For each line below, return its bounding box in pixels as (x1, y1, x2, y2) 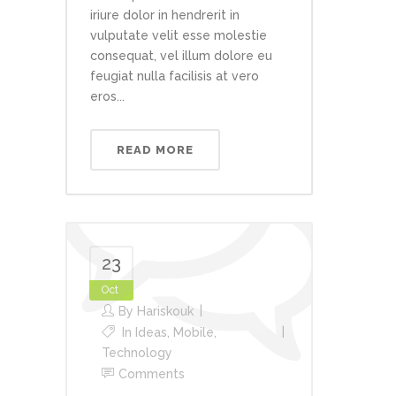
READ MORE (117, 143, 194, 156)
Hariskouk (137, 304, 194, 318)
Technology (102, 346, 172, 360)
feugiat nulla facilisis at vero (90, 69, 259, 83)
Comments (118, 367, 185, 381)
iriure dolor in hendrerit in (90, 8, 240, 22)
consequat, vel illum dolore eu (90, 49, 272, 63)
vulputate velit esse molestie (90, 28, 267, 42)
